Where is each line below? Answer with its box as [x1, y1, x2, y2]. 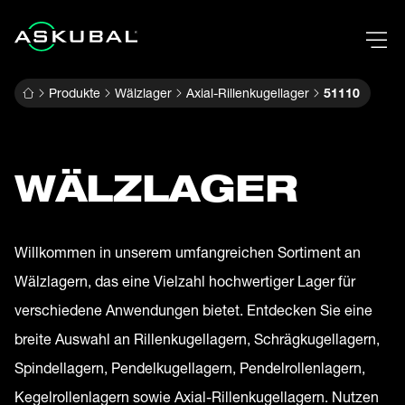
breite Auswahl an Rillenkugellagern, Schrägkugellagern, [14, 330, 380, 348]
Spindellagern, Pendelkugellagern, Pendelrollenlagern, [14, 359, 365, 377]
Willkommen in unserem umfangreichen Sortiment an [14, 243, 361, 261]
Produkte [49, 85, 100, 101]
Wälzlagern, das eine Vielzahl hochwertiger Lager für [14, 272, 355, 290]
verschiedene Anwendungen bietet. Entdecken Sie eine [14, 301, 372, 319]
